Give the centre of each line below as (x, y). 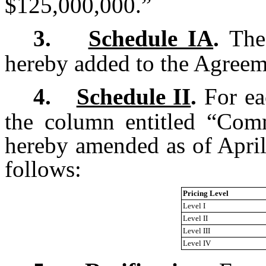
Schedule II (134, 97)
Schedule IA (151, 39)
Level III (197, 231)
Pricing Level (206, 194)
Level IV (197, 243)
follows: (43, 169)
